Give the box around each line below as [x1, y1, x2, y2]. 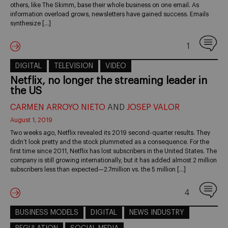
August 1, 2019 [10, 117, 52, 124]
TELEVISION [54, 63, 93, 70]
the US [10, 86, 42, 97]
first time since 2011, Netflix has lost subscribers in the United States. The [10, 148, 217, 155]
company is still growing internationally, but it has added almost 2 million [10, 157, 217, 164]
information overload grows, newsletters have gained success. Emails [10, 11, 209, 17]
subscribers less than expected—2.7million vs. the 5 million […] [10, 166, 186, 173]
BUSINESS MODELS [15, 209, 78, 217]
